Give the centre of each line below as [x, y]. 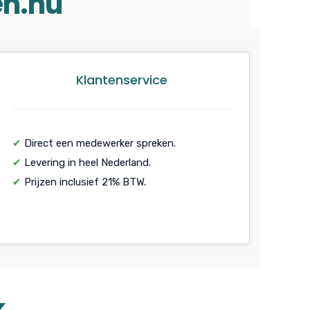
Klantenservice [122, 80]
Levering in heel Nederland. [86, 162]
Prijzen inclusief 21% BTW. [84, 182]
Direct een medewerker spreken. [99, 143]
